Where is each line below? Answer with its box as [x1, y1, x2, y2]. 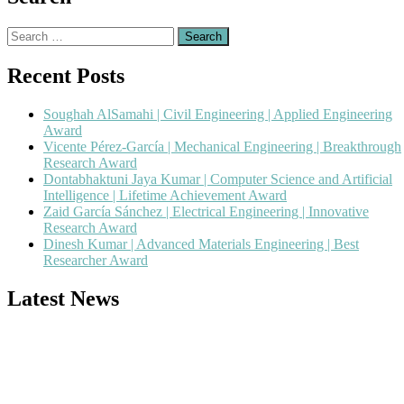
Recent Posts [7, 64, 124, 88]
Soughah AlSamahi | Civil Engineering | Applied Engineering [43, 106, 392, 122]
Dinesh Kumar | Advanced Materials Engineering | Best [43, 236, 359, 252]
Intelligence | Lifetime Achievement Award [43, 188, 287, 203]
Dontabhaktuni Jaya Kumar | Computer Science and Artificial [43, 171, 392, 187]
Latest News [7, 286, 119, 310]
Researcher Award [43, 252, 148, 268]
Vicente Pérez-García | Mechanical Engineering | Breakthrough [43, 139, 401, 154]
